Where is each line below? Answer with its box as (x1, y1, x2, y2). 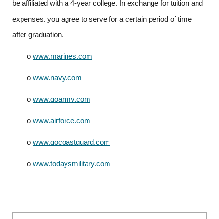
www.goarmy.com (33, 95, 90, 103)
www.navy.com (33, 74, 82, 82)
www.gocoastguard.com (33, 138, 110, 146)
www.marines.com (33, 52, 92, 60)
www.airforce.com (33, 117, 90, 125)
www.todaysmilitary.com (33, 160, 110, 168)
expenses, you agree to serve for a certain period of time (12, 15, 192, 23)
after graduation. (12, 31, 64, 39)
